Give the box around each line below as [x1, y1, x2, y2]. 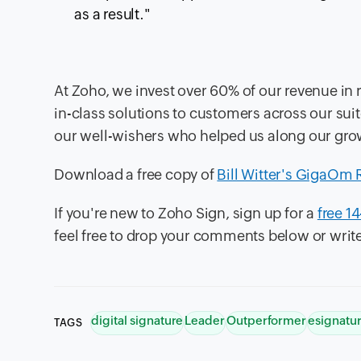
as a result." [74, 6, 151, 23]
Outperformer [226, 313, 307, 328]
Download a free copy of [54, 166, 218, 184]
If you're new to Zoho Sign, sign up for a [54, 205, 317, 222]
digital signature [91, 313, 184, 328]
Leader [185, 313, 226, 328]
